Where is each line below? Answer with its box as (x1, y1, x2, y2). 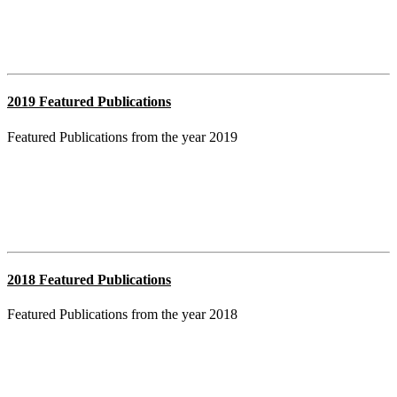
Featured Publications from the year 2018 (7, 307, 237, 323)
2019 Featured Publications (7, 94, 171, 110)
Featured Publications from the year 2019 (7, 128, 237, 144)
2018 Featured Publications (7, 271, 171, 287)
